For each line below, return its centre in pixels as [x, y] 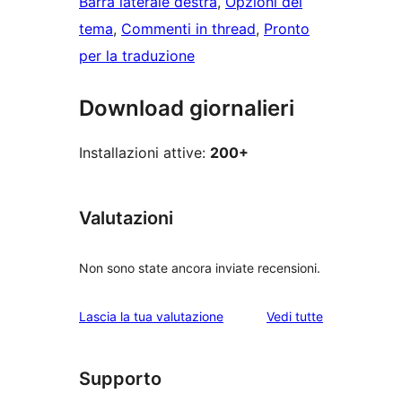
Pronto [287, 29]
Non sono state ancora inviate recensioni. [200, 267]
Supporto [120, 378]
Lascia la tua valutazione [151, 316]
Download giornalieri [187, 109]
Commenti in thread [188, 29]
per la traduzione [137, 56]
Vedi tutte [295, 316]
